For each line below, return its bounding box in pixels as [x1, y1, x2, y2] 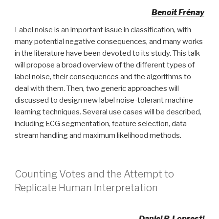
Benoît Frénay [152, 8, 204, 17]
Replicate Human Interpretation [15, 181, 158, 194]
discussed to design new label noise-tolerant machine [15, 96, 193, 105]
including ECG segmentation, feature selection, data [15, 119, 187, 128]
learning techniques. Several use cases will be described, [15, 108, 201, 116]
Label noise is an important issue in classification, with [15, 25, 191, 34]
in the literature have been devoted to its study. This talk [15, 49, 200, 58]
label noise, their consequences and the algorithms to [15, 72, 191, 81]
